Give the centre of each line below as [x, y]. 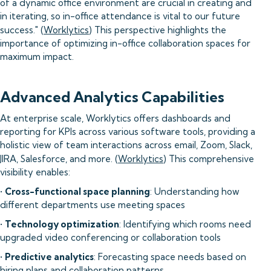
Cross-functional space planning [77, 191]
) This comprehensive [209, 159]
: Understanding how [195, 191]
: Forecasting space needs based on [170, 257]
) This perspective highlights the [158, 30]
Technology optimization [62, 224]
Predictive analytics [49, 257]
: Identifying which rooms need [185, 224]
